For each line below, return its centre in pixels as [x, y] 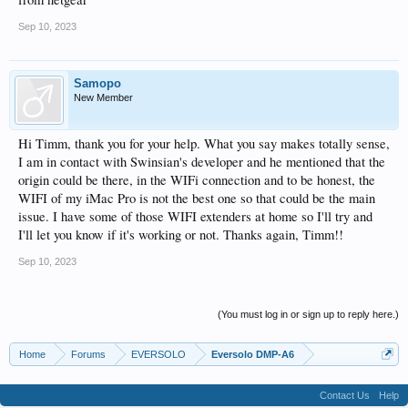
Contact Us [345, 395]
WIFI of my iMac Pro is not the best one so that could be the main [197, 198]
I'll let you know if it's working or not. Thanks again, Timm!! [181, 235]
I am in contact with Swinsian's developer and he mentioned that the [202, 162]
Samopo [97, 83]
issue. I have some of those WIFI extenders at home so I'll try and [195, 216]
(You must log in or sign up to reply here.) [308, 314]
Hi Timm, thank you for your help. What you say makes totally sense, [204, 143]
